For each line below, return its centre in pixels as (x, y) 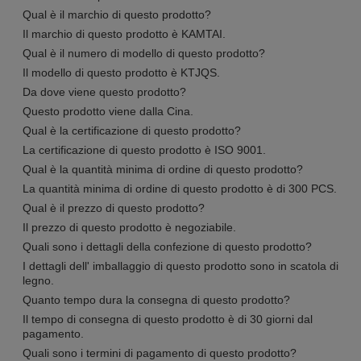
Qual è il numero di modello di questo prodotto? (144, 53)
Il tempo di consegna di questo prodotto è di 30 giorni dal (168, 319)
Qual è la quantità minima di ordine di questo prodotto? (163, 169)
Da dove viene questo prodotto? (104, 91)
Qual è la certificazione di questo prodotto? (132, 130)
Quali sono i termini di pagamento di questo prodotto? (160, 353)
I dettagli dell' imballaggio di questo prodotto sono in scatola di (180, 266)
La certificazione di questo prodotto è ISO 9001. (144, 149)
